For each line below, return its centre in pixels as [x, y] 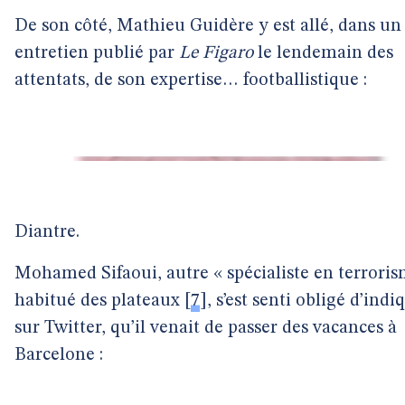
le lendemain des [323, 53]
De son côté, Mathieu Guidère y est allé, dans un [208, 26]
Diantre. [47, 232]
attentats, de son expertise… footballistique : [191, 80]
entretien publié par [97, 53]
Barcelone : [59, 355]
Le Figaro [216, 53]
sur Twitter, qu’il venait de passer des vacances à [206, 328]
